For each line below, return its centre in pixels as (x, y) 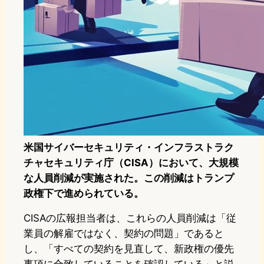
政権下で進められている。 (84, 194)
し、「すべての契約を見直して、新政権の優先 (129, 249)
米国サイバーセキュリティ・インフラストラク (129, 148)
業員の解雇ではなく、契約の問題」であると (124, 234)
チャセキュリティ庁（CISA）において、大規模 (131, 163)
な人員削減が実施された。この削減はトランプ (129, 178)
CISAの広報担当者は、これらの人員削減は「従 (130, 218)
